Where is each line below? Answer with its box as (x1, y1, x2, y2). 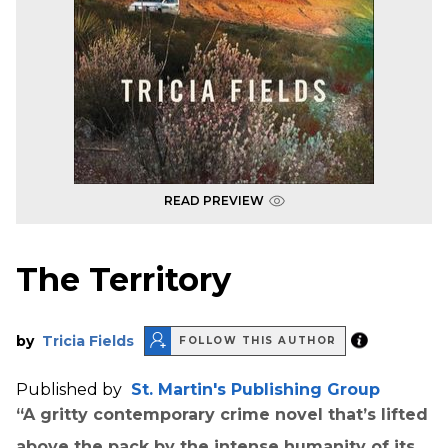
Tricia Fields (42, 331, 134, 350)
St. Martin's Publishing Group (131, 379, 380, 399)
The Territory (16, 260, 231, 300)
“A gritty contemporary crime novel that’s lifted (16, 404, 428, 424)
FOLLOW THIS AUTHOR (179, 334, 337, 348)
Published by (16, 379, 126, 399)
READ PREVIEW (163, 193, 264, 208)
